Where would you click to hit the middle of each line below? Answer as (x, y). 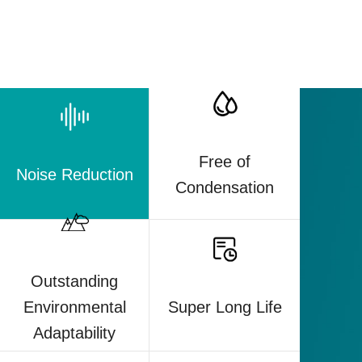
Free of (225, 162)
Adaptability (75, 333)
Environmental (74, 307)
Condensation (225, 188)
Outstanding (75, 281)
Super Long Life (225, 307)
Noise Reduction (74, 175)
